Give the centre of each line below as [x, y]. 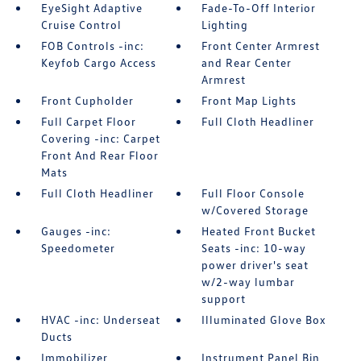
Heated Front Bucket [259, 231]
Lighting [225, 25]
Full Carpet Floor [88, 122]
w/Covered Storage [255, 210]
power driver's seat [255, 265]
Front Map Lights [249, 101]
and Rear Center [247, 63]
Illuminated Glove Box [264, 320]
